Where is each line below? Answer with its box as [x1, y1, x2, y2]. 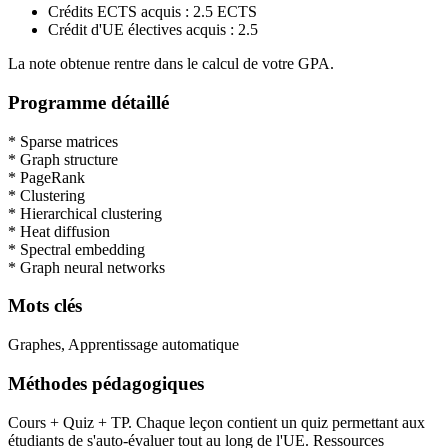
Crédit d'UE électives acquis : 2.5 [48, 21, 258, 39]
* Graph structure [8, 150, 118, 168]
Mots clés [8, 295, 82, 317]
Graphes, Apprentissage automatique [8, 336, 239, 354]
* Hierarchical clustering [8, 204, 162, 222]
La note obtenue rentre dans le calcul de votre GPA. [8, 55, 334, 73]
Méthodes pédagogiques [8, 372, 204, 394]
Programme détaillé [8, 92, 169, 113]
